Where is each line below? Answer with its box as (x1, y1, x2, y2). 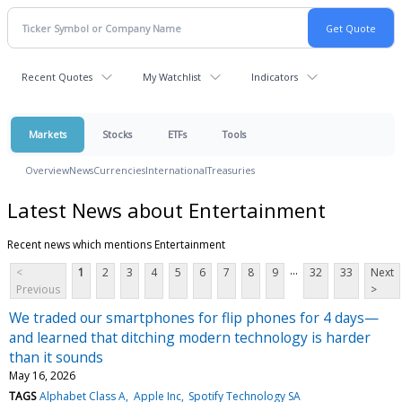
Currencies (93, 163, 145, 177)
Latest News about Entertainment (7, 196, 326, 223)
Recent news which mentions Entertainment (7, 236, 225, 252)
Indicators (251, 70, 298, 83)
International (145, 163, 207, 177)
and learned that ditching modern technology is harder (9, 327, 371, 347)
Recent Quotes (22, 70, 92, 83)
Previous (16, 281, 60, 297)
